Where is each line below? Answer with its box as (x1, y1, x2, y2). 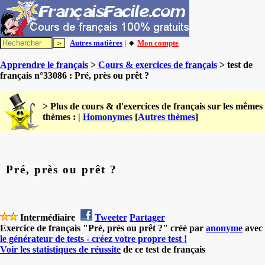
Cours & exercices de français (98, 60, 217, 70)
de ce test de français (121, 244, 205, 254)
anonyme (206, 222, 243, 233)
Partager (130, 212, 165, 222)
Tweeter (95, 212, 127, 222)
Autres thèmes (138, 112, 195, 122)
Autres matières (70, 38, 122, 47)
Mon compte (137, 38, 179, 47)
